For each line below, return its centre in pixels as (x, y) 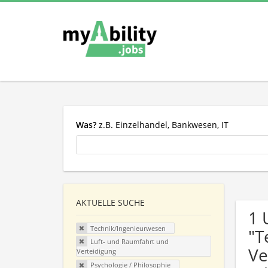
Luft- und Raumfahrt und (129, 241)
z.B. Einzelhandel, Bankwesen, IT (162, 124)
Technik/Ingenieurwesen (128, 229)
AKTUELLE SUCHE (110, 203)
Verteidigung (96, 251)
